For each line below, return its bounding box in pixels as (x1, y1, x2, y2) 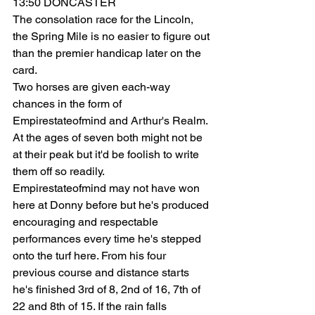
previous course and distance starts (13, 266, 192, 279)
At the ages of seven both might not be (13, 131, 205, 144)
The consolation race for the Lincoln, (13, 13, 196, 26)
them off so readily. (13, 165, 105, 178)
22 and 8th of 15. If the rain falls (13, 300, 169, 313)
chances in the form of (13, 97, 124, 110)
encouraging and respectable (13, 215, 161, 229)
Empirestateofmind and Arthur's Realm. (13, 114, 210, 127)
